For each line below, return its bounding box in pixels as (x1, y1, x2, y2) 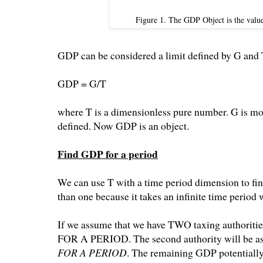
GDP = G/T (58, 76, 106, 90)
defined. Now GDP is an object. (58, 118, 189, 133)
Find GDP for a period (58, 146, 158, 161)
